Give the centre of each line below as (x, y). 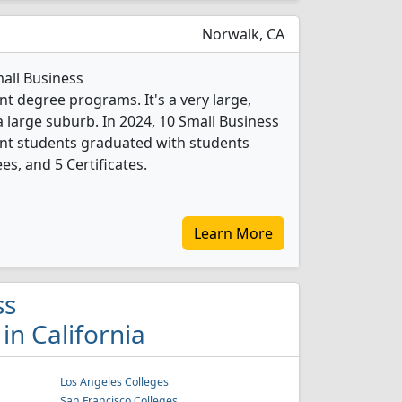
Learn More (233, 233)
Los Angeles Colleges (115, 382)
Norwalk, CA (241, 34)
